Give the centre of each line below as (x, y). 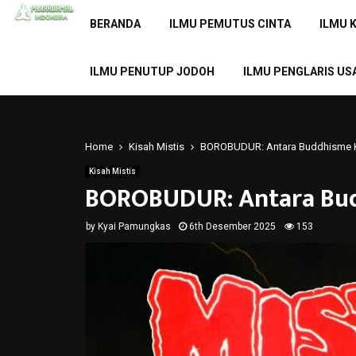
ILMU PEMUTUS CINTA (230, 24)
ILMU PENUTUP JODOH (152, 72)
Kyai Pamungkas (134, 226)
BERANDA (115, 24)
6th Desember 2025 (232, 226)
